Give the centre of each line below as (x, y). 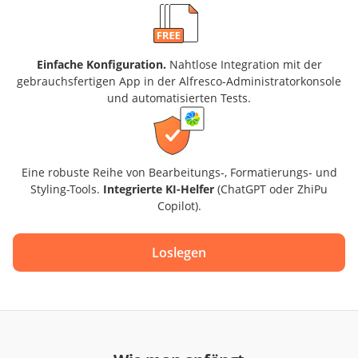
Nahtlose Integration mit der (244, 64)
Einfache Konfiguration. (101, 64)
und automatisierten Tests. (179, 97)
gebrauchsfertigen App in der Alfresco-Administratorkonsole (179, 81)
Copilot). (179, 205)
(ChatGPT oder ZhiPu (271, 189)
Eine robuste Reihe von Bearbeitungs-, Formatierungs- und (179, 172)
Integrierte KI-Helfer (159, 189)
